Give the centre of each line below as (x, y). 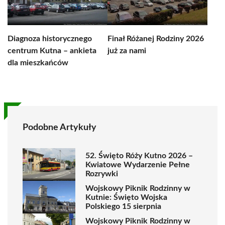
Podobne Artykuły (60, 128)
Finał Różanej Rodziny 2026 (156, 39)
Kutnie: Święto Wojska (126, 197)
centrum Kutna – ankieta (52, 51)
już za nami (127, 51)
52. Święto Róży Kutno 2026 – (139, 155)
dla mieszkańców (38, 63)
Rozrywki (102, 174)
